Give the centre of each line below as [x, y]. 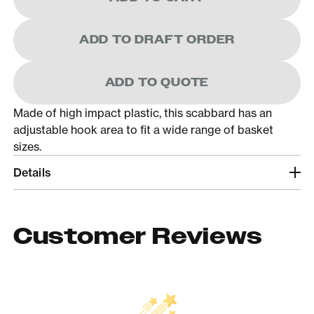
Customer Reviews [138, 236]
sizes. [27, 146]
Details [32, 172]
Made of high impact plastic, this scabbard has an [142, 112]
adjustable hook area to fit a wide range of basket [143, 129]
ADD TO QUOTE [157, 82]
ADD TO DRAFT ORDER [157, 39]
